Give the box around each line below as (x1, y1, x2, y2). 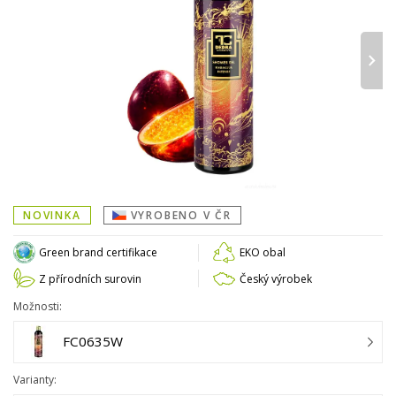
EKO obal (239, 245, 286, 261)
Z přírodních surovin (39, 270, 142, 286)
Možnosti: (13, 298, 62, 314)
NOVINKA (23, 208, 81, 224)
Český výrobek (239, 270, 312, 286)
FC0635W (63, 332, 123, 351)
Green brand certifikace (39, 245, 158, 261)
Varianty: (13, 371, 57, 387)
